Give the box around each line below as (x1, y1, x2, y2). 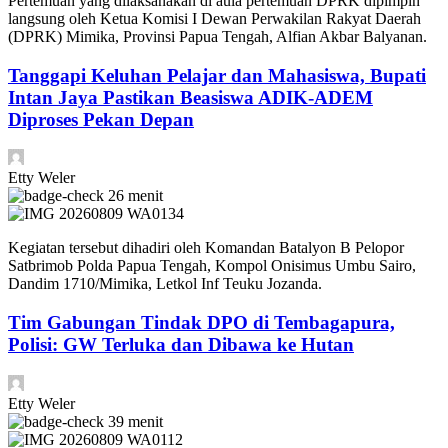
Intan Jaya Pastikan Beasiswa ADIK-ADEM (8, 86, 373, 108)
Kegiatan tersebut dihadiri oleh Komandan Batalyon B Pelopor (8, 239, 404, 257)
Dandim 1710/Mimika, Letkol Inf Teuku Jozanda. (8, 275, 322, 293)
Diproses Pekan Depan (8, 108, 194, 130)
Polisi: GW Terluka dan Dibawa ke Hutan (8, 334, 354, 355)
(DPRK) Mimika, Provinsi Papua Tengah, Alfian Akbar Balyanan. (8, 27, 427, 45)
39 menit (108, 412, 163, 430)
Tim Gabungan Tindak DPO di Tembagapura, (8, 312, 395, 333)
